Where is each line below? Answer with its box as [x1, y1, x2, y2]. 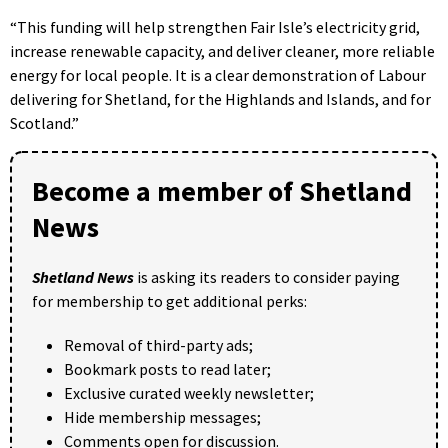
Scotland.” [10, 112, 79, 133]
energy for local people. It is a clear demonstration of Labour [10, 64, 426, 85]
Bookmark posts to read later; [64, 358, 271, 379]
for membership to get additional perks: [32, 290, 307, 311]
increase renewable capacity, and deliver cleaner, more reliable [10, 40, 435, 61]
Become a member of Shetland [32, 172, 412, 209]
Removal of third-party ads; [64, 334, 253, 355]
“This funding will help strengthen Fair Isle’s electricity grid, [10, 16, 420, 37]
